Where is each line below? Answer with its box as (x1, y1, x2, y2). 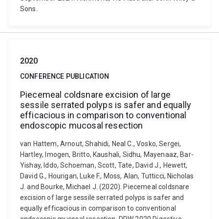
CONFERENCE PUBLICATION (20, 72, 109, 80)
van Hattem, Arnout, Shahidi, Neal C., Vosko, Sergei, (20, 140, 181, 148)
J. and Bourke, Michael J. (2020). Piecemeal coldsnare (20, 183, 190, 191)
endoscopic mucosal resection (20, 120, 143, 131)
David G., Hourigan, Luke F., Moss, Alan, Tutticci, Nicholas (20, 172, 194, 180)
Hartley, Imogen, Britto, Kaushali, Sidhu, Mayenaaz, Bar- (20, 151, 194, 158)
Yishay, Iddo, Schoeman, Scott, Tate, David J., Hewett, (20, 161, 188, 169)
